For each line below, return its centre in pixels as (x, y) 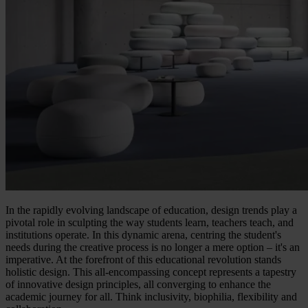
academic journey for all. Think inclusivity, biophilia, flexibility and (151, 297)
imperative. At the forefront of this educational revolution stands (143, 260)
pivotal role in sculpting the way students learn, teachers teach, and (150, 223)
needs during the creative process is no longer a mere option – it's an (153, 247)
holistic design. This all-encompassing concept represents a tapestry (151, 272)
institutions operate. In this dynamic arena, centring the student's (143, 235)
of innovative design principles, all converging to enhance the (138, 285)
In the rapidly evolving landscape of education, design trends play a (151, 210)
